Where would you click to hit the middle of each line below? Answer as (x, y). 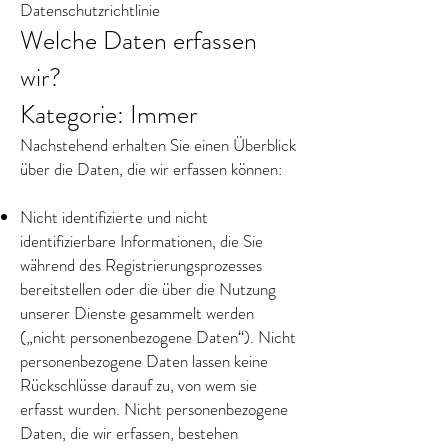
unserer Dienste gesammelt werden (137, 313)
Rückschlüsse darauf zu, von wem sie (138, 385)
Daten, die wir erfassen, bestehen (129, 433)
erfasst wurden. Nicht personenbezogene (154, 409)
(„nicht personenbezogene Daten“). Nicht (158, 337)
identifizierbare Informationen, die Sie (141, 241)
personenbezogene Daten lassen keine (144, 361)
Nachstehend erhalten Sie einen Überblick (158, 145)
